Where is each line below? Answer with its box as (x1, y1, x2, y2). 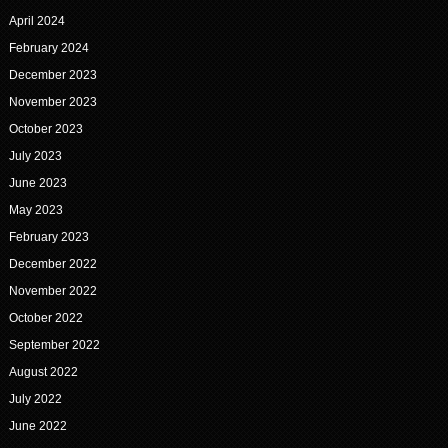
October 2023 (8, 122, 83, 137)
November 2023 (8, 95, 97, 110)
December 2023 (8, 68, 97, 83)
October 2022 (8, 311, 83, 326)
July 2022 (8, 392, 62, 407)
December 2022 (8, 257, 97, 272)
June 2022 (8, 419, 67, 434)
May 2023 (8, 203, 63, 218)
